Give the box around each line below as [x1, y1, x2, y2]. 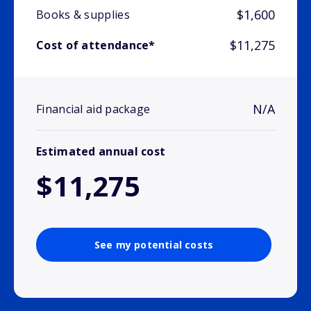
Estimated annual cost [36, 144, 166, 160]
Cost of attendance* [36, 37, 155, 53]
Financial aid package [36, 101, 151, 117]
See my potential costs [94, 238, 214, 252]
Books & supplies [36, 7, 130, 23]
